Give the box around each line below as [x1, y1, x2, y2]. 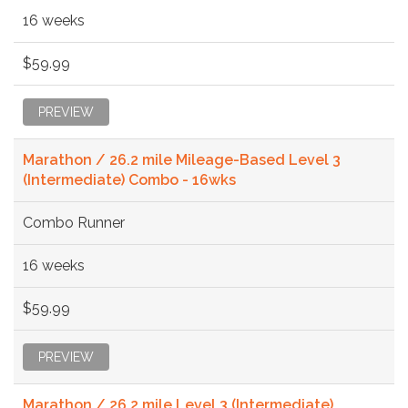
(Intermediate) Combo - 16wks [23, 170, 236, 189]
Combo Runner [23, 213, 125, 231]
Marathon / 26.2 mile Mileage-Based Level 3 [23, 150, 341, 168]
